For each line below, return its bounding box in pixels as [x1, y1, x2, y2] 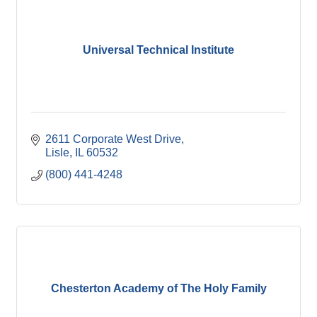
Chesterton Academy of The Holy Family [50, 282, 267, 294]
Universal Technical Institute [83, 43, 234, 56]
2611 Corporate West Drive [45, 133, 181, 145]
